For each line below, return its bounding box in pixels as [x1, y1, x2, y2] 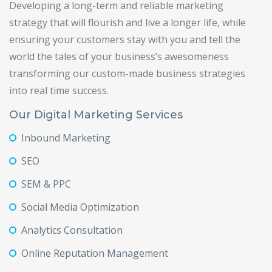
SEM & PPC [21, 177, 71, 191]
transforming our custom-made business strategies [9, 67, 245, 80]
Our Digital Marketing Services [9, 108, 183, 121]
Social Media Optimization [21, 200, 139, 214]
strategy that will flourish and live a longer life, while [9, 16, 246, 29]
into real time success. [9, 84, 109, 97]
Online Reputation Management [21, 246, 168, 260]
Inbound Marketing [21, 131, 110, 144]
